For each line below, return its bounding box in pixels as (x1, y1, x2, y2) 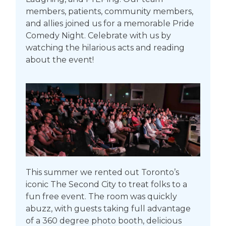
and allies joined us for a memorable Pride (25, 18, 194, 28)
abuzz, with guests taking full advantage (25, 203, 191, 213)
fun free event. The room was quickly (25, 191, 177, 201)
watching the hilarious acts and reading (25, 42, 185, 52)
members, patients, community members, (25, 6, 193, 16)
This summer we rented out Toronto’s (25, 167, 179, 177)
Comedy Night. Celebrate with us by (25, 30, 171, 40)
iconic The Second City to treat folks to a (25, 179, 187, 189)
